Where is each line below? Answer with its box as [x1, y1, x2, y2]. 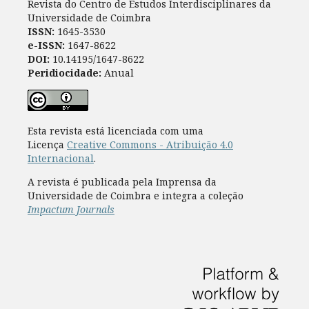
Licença [27, 138, 67, 152]
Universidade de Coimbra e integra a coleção [27, 189, 243, 203]
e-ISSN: [27, 39, 65, 52]
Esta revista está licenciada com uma [27, 124, 203, 138]
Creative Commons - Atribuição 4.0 [66, 138, 233, 152]
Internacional [27, 152, 94, 166]
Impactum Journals [27, 203, 114, 217]
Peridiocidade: [27, 66, 101, 80]
